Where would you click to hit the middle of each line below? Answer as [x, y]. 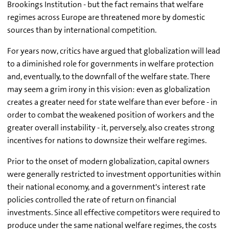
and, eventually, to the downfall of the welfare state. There [109, 77]
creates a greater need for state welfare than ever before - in [112, 102]
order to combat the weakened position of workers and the [111, 115]
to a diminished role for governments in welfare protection [110, 64]
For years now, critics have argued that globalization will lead [114, 51]
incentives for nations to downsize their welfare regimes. [107, 141]
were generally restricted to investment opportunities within [114, 174]
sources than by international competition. [82, 30]
